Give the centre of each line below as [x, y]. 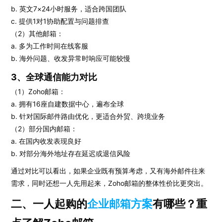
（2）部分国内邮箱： [44, 129]
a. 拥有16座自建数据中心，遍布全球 [68, 104]
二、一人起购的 [49, 204]
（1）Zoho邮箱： [38, 91]
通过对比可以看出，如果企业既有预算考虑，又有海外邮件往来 [108, 171]
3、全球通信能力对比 [54, 77]
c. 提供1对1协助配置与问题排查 [60, 21]
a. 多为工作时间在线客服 [50, 46]
